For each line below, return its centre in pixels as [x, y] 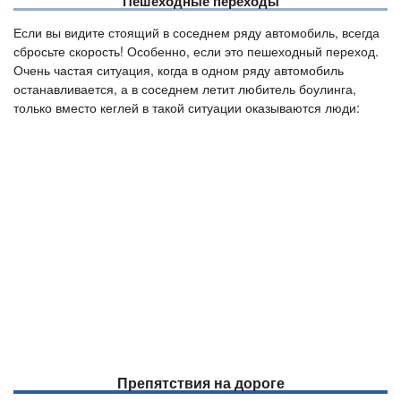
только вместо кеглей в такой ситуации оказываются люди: [187, 107]
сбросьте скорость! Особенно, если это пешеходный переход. [196, 51]
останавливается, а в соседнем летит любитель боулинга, [185, 88]
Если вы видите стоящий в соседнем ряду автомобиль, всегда [196, 32]
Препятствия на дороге [200, 383]
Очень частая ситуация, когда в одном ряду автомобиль [179, 69]
